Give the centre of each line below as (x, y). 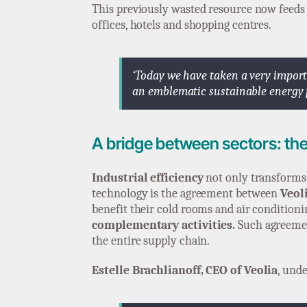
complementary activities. (164, 225)
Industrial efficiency (148, 178)
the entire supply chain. (151, 241)
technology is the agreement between (186, 194)
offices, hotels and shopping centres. (182, 25)
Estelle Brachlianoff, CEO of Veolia (185, 271)
